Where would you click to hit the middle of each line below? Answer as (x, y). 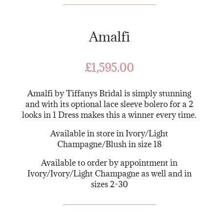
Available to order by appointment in (109, 163)
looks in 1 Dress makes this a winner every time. (109, 115)
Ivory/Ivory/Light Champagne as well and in (109, 173)
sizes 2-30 (109, 184)
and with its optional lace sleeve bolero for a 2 (109, 104)
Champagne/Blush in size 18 (109, 144)
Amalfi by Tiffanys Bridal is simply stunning (109, 93)
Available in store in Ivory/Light (109, 133)
